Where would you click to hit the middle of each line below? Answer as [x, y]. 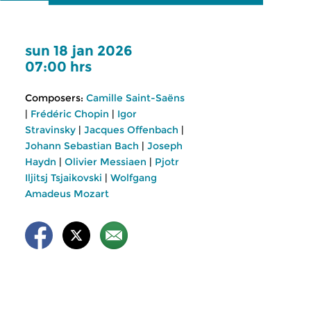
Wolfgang [134, 178]
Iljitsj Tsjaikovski [64, 178]
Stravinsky [50, 130]
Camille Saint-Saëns [135, 98]
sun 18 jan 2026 [79, 51]
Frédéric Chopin [70, 114]
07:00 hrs [58, 67]
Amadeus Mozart [67, 194]
